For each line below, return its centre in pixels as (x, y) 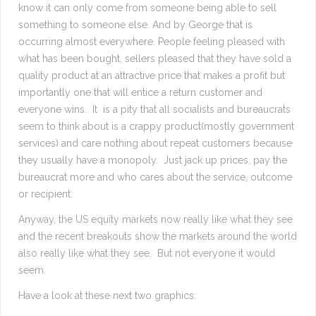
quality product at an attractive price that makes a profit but (152, 76)
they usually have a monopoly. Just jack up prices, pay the (153, 160)
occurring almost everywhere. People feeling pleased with (152, 42)
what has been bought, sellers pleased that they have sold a (155, 59)
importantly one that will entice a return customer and (140, 93)
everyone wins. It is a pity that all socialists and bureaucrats (154, 110)
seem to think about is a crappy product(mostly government (156, 127)
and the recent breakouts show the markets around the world (158, 237)
